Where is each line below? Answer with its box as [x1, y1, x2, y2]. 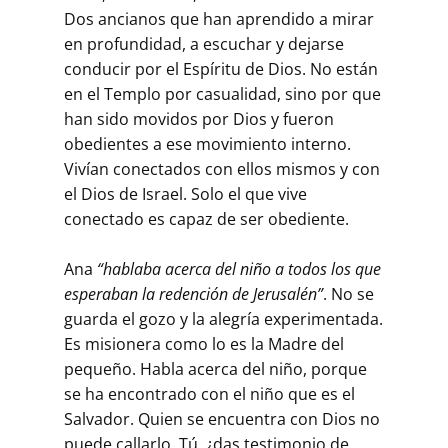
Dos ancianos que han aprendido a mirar [64, 7, 374, 30]
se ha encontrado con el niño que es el [64, 382, 355, 405]
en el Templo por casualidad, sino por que [64, 82, 381, 105]
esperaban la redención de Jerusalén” [64, 282, 323, 305]
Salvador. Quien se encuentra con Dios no [64, 407, 380, 430]
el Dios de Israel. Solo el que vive [64, 182, 307, 205]
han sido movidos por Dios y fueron [64, 107, 334, 130]
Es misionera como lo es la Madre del [64, 332, 344, 355]
